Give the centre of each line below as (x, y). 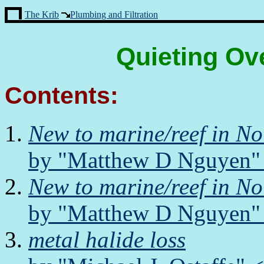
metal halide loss (107, 239)
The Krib (42, 14)
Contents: (62, 95)
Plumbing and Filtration (114, 14)
